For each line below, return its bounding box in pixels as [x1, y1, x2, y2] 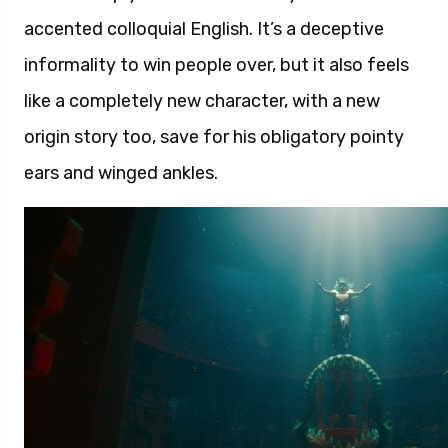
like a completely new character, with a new [24, 90, 380, 112]
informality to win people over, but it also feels [24, 54, 409, 76]
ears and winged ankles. [24, 162, 218, 184]
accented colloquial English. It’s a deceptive [24, 18, 384, 40]
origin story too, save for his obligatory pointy [24, 126, 404, 148]
